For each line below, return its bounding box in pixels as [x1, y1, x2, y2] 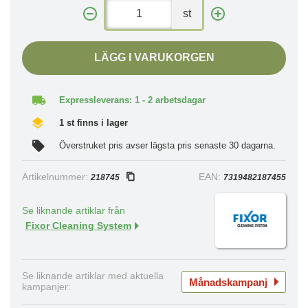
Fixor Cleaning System [25, 221, 131, 232]
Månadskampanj [189, 276, 267, 288]
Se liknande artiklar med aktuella [22, 271, 164, 282]
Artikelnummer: [22, 172, 91, 183]
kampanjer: [22, 282, 71, 293]
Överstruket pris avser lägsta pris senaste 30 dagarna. [59, 140, 276, 151]
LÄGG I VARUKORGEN [93, 52, 214, 64]
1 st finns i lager [59, 118, 128, 129]
